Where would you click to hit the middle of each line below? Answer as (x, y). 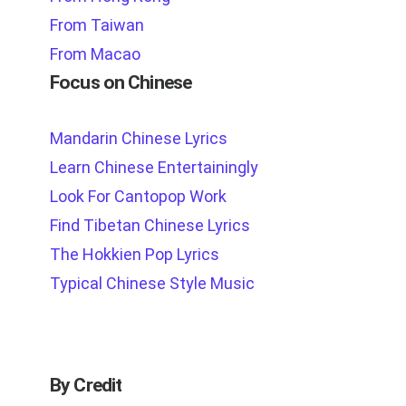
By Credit (86, 386)
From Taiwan (97, 25)
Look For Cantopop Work (138, 197)
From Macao (95, 54)
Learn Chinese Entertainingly (154, 168)
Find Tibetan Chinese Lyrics (150, 226)
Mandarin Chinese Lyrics (139, 139)
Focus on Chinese (121, 83)
